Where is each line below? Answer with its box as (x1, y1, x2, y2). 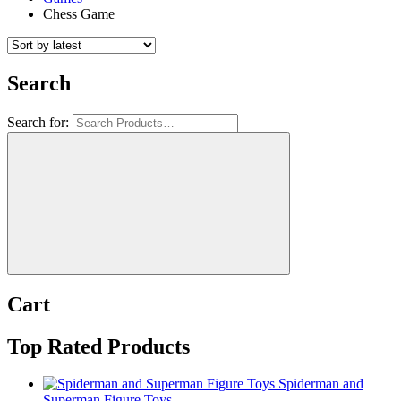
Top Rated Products (7, 334, 190, 358)
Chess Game (43, 5, 115, 21)
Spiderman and (278, 376, 363, 392)
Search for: (7, 114, 69, 130)
